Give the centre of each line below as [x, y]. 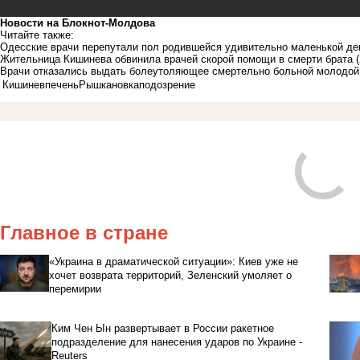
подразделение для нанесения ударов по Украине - [177, 342]
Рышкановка [109, 84]
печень [62, 84]
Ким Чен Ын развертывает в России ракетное [163, 328]
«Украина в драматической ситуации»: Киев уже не [173, 261]
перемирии [75, 288]
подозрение [167, 84]
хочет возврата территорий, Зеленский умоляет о [170, 275]
